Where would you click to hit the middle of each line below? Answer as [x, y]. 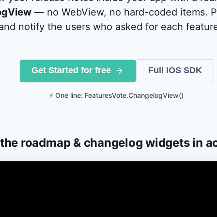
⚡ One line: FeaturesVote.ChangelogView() [116, 95]
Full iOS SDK [175, 70]
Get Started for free [71, 70]
